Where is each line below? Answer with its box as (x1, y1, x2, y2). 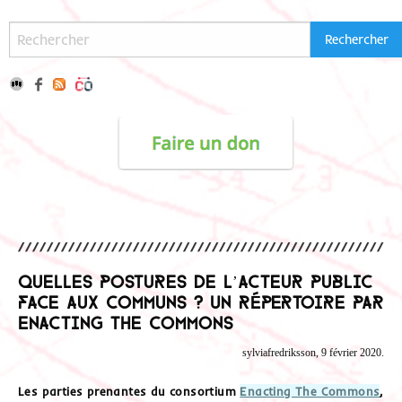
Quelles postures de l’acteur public (18, 270, 373, 289)
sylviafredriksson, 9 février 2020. (242, 346, 384, 360)
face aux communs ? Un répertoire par (18, 291, 384, 310)
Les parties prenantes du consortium (18, 383, 240, 398)
